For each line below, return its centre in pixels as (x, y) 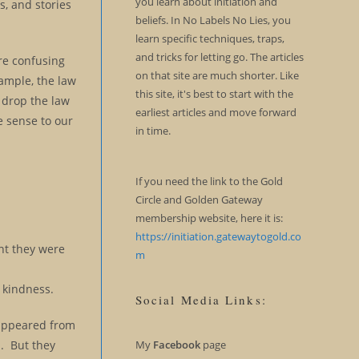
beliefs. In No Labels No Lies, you (213, 20)
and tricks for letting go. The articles (219, 57)
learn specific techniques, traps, (210, 38)
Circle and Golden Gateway (199, 200)
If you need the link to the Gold (209, 181)
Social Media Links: (201, 300)
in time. (153, 131)
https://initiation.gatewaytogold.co (218, 236)
